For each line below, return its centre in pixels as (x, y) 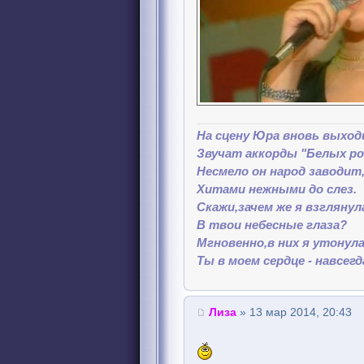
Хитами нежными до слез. (277, 189)
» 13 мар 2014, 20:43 (294, 313)
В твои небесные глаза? (272, 225)
